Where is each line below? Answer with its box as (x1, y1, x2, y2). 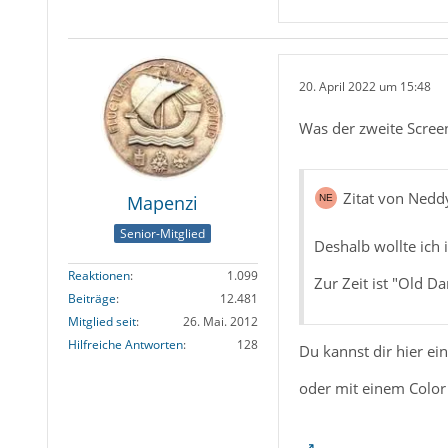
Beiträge (67, 289, 116, 307)
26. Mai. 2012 (182, 312, 258, 330)
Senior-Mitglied (120, 224, 206, 242)
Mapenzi (127, 191, 199, 216)
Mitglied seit (67, 312, 136, 330)
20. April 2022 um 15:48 (298, 77, 431, 95)
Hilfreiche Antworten (67, 335, 183, 353)
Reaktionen (67, 266, 130, 284)
